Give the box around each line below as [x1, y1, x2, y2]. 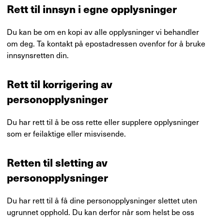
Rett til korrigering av [7, 76, 112, 92]
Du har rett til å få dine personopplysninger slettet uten [7, 194, 197, 206]
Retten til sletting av [7, 154, 108, 170]
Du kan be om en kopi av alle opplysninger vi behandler [7, 26, 199, 37]
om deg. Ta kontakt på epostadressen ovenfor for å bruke [7, 37, 205, 49]
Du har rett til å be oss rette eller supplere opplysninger [7, 116, 199, 127]
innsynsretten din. [7, 49, 69, 61]
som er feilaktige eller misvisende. [7, 127, 126, 139]
